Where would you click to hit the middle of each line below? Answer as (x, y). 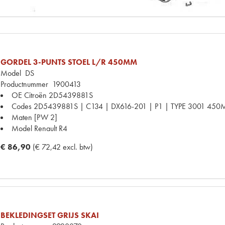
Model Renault (34, 129)
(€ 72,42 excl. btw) (63, 147)
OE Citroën (29, 95)
